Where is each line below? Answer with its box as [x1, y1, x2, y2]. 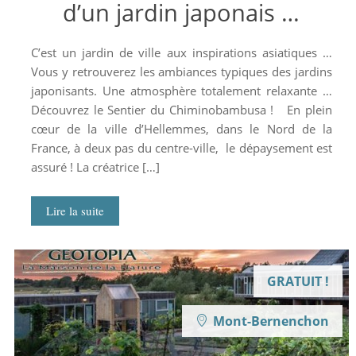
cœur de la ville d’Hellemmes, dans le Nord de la [30, 121, 332, 137]
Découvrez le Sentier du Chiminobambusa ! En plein [30, 102, 332, 118]
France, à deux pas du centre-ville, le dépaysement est [30, 140, 332, 156]
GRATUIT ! [266, 273, 329, 290]
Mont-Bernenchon [212, 312, 329, 330]
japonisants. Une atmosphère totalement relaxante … [30, 83, 332, 99]
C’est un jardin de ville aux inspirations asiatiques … [30, 44, 332, 60]
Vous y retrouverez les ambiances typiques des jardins [30, 64, 332, 79]
